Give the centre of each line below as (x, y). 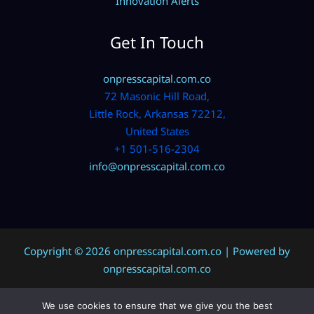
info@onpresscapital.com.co (157, 166)
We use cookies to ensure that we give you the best (157, 306)
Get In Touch (157, 43)
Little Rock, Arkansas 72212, (157, 113)
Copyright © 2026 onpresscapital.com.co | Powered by (157, 251)
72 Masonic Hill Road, (157, 96)
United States (157, 131)
